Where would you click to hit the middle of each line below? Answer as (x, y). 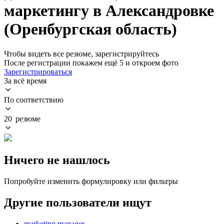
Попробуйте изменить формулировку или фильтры (91, 181)
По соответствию (34, 99)
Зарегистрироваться (38, 71)
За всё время (25, 80)
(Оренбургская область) (90, 29)
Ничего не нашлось (57, 160)
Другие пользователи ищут (78, 202)
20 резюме (22, 118)
